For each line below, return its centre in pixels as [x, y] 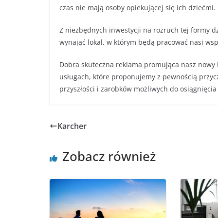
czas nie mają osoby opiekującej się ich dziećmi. [137, 8]
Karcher [72, 126]
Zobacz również [109, 156]
